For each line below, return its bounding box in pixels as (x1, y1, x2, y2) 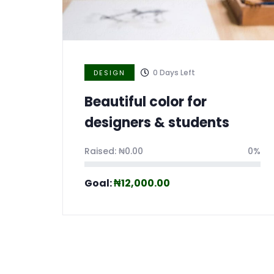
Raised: (84, 145, 119, 158)
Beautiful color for (84, 92, 207, 112)
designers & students (84, 113, 229, 133)
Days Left (160, 67, 195, 78)
